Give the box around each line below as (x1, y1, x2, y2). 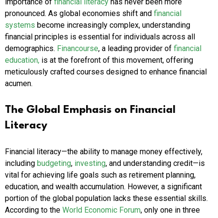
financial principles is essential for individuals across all (5, 32, 195, 42)
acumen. (5, 79, 33, 89)
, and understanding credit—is (106, 159, 205, 168)
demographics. (5, 44, 57, 54)
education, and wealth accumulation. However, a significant (5, 182, 202, 192)
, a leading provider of (98, 44, 172, 54)
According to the (5, 205, 62, 215)
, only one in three (141, 205, 200, 215)
